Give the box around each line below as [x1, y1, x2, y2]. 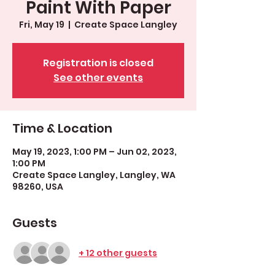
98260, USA [12, 180, 63, 193]
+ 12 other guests [79, 246, 157, 259]
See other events [53, 71, 143, 85]
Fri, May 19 [19, 18, 64, 31]
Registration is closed [43, 56, 153, 70]
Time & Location [12, 120, 112, 137]
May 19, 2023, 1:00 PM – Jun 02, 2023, [12, 145, 177, 158]
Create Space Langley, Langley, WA [12, 169, 176, 181]
